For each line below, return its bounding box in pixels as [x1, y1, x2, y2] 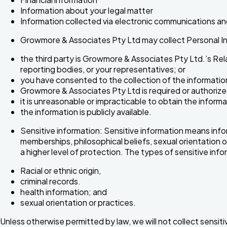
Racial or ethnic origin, [20, 165, 101, 176]
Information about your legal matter [20, 5, 153, 16]
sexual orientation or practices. [20, 197, 136, 208]
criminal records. [20, 175, 81, 186]
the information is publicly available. [20, 106, 152, 117]
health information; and [20, 186, 107, 197]
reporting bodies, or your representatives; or [20, 63, 185, 74]
